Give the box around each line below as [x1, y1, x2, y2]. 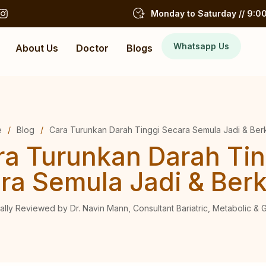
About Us [15, 42, 58, 54]
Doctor [76, 42, 109, 54]
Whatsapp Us [173, 41, 229, 51]
